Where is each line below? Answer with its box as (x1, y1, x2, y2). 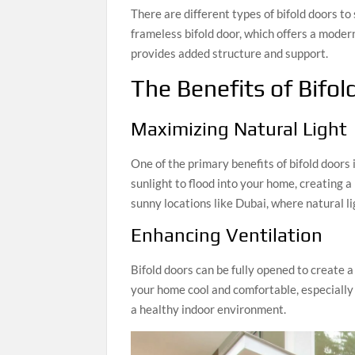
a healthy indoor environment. (131, 302, 287, 317)
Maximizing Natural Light (131, 118, 348, 140)
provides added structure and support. (131, 45, 329, 60)
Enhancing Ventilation (131, 224, 323, 246)
